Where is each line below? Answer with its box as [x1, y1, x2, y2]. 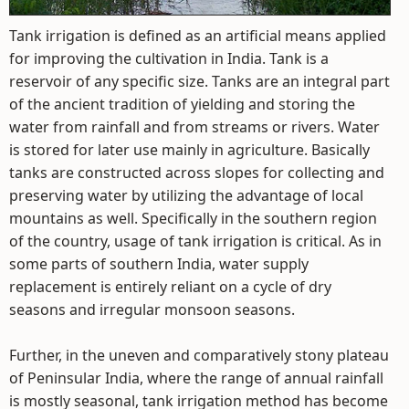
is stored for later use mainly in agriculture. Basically [9, 139, 370, 160]
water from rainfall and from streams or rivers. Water [9, 116, 380, 137]
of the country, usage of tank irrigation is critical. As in [9, 230, 382, 251]
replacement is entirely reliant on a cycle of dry [9, 276, 331, 297]
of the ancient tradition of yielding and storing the [9, 93, 355, 114]
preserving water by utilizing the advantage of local [9, 184, 363, 205]
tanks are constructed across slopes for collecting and [9, 162, 384, 183]
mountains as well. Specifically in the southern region [9, 207, 377, 228]
